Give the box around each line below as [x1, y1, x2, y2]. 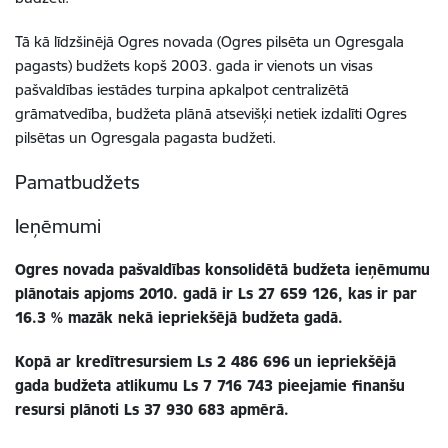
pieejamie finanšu [278, 376, 405, 395]
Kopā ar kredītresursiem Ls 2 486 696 [15, 352, 290, 371]
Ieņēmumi [15, 214, 101, 238]
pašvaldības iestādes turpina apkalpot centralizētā [15, 80, 349, 99]
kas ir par [348, 284, 417, 303]
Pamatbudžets [15, 170, 140, 194]
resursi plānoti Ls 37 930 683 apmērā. [15, 400, 289, 419]
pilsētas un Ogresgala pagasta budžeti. [15, 128, 276, 147]
